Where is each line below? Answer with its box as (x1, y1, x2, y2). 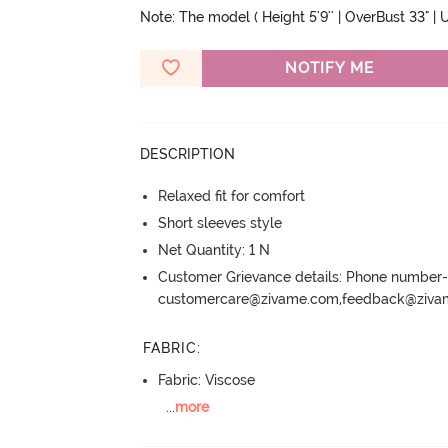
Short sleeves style (158, 214, 283, 231)
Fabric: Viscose (158, 372, 256, 389)
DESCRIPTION (140, 145, 236, 162)
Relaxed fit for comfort (158, 187, 306, 204)
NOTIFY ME (284, 58, 374, 77)
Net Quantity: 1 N (158, 241, 271, 258)
